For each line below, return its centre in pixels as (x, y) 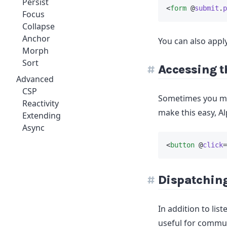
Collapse (39, 26)
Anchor (36, 39)
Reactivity (41, 103)
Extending (42, 116)
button (182, 145)
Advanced (35, 79)
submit (207, 8)
